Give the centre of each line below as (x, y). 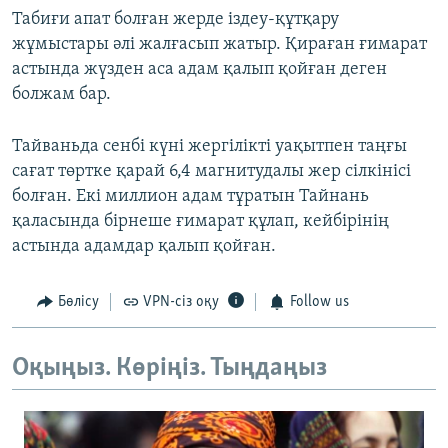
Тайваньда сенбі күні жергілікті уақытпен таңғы (209, 147)
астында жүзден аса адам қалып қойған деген (199, 70)
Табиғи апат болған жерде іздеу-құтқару (175, 20)
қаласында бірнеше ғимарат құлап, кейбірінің (200, 222)
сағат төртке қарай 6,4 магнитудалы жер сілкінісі (211, 172)
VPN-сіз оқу (181, 302)
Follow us (319, 302)
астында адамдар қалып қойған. (144, 247)
